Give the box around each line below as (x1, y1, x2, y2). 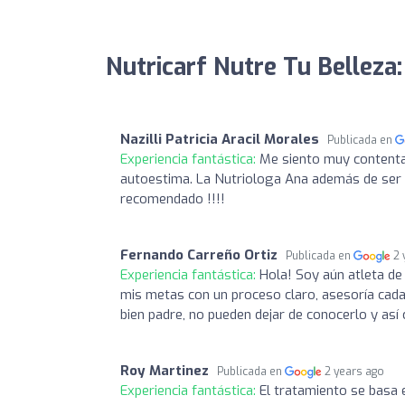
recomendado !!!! (120, 189, 225, 208)
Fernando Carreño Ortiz (120, 245, 278, 264)
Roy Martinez (120, 361, 209, 380)
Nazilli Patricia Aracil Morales (120, 129, 319, 148)
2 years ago (325, 363, 385, 379)
